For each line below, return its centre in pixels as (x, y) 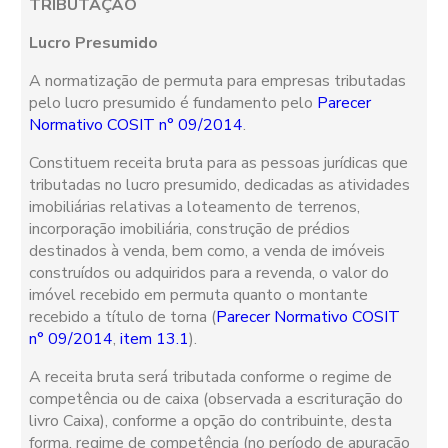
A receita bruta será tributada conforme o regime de (211, 377)
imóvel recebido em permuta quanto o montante (199, 295)
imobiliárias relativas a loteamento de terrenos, (195, 207)
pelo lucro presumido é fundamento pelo (173, 103)
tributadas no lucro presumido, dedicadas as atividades (220, 185)
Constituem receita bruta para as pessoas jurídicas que (219, 163)
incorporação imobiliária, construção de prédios (190, 229)
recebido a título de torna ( (123, 317)
